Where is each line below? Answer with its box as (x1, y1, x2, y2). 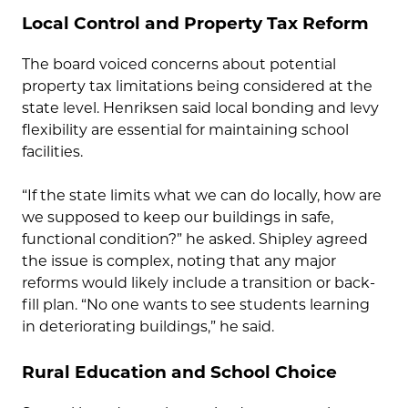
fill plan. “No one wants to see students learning (22, 296, 370, 314)
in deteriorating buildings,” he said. (22, 318, 274, 336)
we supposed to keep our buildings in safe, (22, 209, 333, 227)
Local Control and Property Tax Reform (22, 13, 369, 35)
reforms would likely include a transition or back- (22, 274, 375, 292)
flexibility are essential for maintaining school (22, 121, 349, 139)
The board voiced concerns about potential (22, 56, 336, 74)
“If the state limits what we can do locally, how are (22, 187, 382, 205)
